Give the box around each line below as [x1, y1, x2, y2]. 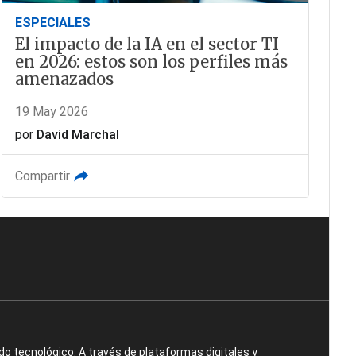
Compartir [14, 168, 70, 184]
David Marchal [36, 126, 119, 142]
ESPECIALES [14, 14, 91, 30]
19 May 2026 [14, 103, 88, 119]
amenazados [14, 68, 114, 89]
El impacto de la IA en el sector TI [14, 33, 279, 54]
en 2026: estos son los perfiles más [14, 51, 288, 72]
